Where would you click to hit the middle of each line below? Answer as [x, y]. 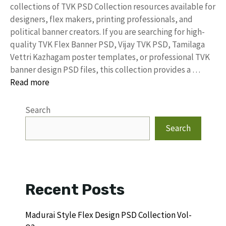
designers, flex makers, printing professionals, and [101, 19]
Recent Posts [75, 189]
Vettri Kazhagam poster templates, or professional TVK [110, 57]
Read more [30, 82]
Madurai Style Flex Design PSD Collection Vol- [108, 215]
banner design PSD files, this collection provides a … [105, 69]
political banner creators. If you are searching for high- [107, 32]
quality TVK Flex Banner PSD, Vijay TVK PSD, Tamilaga [107, 44]
